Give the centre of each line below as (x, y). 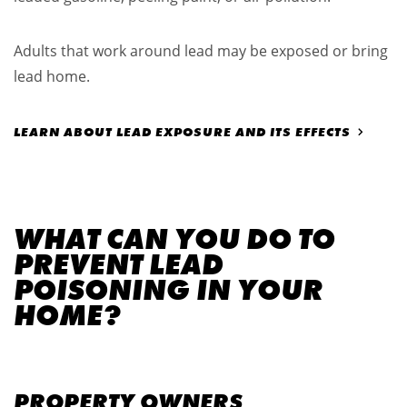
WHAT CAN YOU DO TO (174, 240)
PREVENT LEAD (119, 265)
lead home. (52, 77)
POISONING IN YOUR (168, 291)
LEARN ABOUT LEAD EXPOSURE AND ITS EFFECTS (182, 132)
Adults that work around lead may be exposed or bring (201, 51)
